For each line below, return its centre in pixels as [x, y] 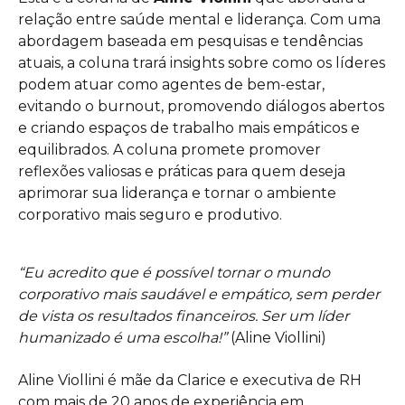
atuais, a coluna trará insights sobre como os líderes [202, 63]
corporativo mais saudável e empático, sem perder [199, 294]
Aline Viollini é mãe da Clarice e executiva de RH [190, 380]
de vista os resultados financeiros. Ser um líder [184, 316]
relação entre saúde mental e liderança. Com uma [199, 19]
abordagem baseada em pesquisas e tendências [190, 41]
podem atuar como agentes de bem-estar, [171, 85]
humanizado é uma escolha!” [124, 338]
